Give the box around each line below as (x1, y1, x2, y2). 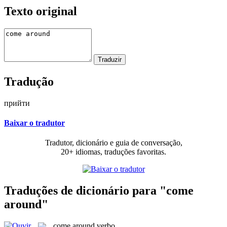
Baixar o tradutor (4, 118, 65, 127)
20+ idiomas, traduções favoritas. (61, 147, 166, 157)
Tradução (4, 74, 54, 88)
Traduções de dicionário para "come (4, 183, 194, 197)
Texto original (4, 4, 77, 18)
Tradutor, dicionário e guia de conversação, (45, 138, 182, 147)
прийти (4, 98, 30, 107)
